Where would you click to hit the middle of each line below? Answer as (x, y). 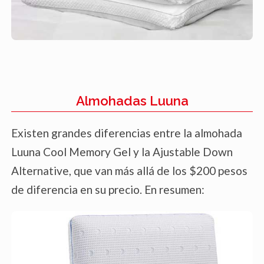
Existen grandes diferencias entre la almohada (127, 133)
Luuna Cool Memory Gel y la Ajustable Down (122, 151)
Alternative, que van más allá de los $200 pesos (129, 170)
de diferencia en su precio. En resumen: (108, 189)
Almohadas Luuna (132, 100)
